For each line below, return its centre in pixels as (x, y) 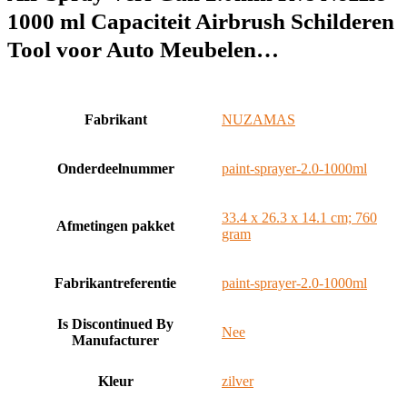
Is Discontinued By (115, 324)
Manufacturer (115, 340)
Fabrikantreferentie (115, 283)
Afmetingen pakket (115, 226)
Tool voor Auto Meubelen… (143, 50)
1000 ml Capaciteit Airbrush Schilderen (201, 21)
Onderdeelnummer (115, 169)
